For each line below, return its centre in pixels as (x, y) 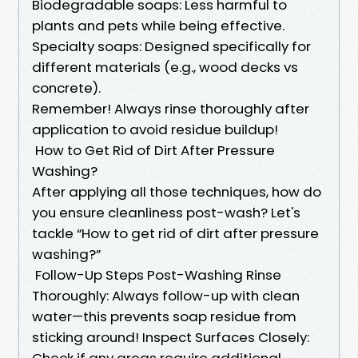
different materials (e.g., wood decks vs (165, 67)
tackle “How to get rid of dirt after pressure (175, 233)
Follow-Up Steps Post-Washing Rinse (157, 274)
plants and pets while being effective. (158, 25)
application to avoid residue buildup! (155, 129)
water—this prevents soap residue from (164, 316)
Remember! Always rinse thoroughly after (171, 108)
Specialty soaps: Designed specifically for (171, 46)
